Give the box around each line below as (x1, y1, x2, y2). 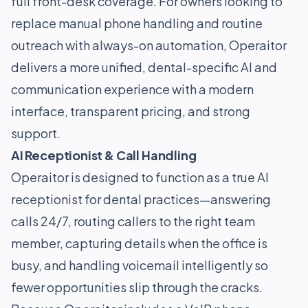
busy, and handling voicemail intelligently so (11, 257, 268, 273)
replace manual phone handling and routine (11, 15, 263, 31)
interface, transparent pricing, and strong (11, 103, 250, 119)
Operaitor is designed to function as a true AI (11, 169, 269, 185)
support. (11, 125, 60, 141)
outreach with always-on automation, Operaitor (11, 37, 287, 53)
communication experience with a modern (11, 81, 254, 97)
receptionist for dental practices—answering (11, 191, 271, 207)
